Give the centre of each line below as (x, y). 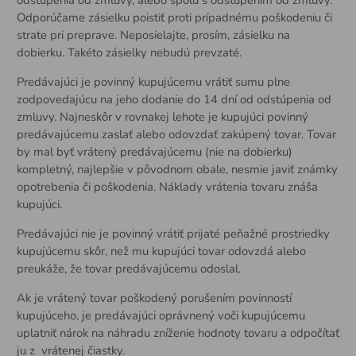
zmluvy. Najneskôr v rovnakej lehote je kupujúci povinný (162, 117)
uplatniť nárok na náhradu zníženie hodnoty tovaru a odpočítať (178, 333)
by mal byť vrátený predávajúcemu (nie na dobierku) (154, 152)
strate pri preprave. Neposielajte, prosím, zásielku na (153, 35)
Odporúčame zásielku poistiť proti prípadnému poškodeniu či (174, 18)
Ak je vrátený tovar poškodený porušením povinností (154, 298)
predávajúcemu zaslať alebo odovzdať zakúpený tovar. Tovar (176, 135)
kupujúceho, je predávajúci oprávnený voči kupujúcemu (161, 315)
